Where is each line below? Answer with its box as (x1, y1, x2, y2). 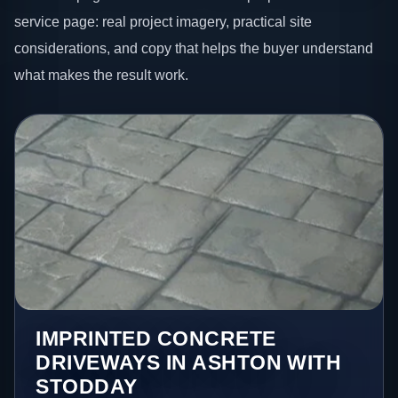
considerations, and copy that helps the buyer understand (14, 40, 373, 57)
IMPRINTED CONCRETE (36, 326, 276, 350)
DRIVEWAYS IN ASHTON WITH (36, 350, 342, 374)
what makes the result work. (14, 67, 188, 84)
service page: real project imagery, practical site (14, 13, 312, 30)
